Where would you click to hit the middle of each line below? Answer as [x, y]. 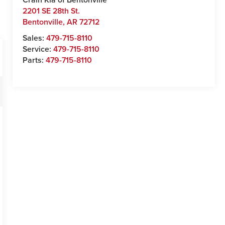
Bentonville [43, 22]
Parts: [34, 60]
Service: [38, 49]
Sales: [35, 38]
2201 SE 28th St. [51, 11]
